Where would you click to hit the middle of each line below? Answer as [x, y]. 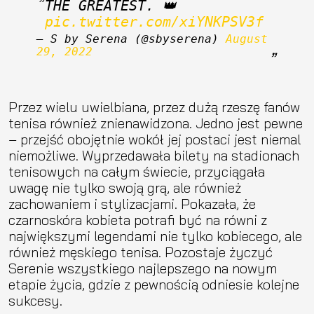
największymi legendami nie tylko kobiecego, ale [155, 235]
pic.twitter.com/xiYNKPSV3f [154, 22]
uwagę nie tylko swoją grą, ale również [125, 187]
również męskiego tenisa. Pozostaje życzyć [141, 252]
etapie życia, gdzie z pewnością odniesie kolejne [154, 284]
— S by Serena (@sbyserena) [131, 39]
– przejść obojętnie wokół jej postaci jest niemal [155, 139]
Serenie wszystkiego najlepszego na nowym [143, 268]
